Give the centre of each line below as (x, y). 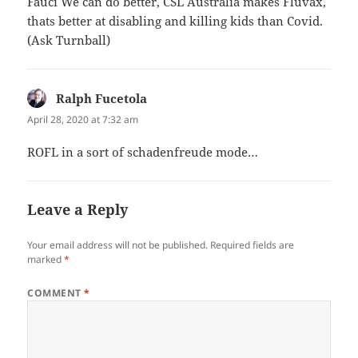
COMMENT (56, 292)
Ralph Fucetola (102, 98)
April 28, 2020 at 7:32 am (83, 119)
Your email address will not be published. (118, 245)
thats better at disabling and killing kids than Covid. (175, 20)
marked (46, 259)
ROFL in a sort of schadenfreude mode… (143, 151)
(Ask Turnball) (69, 40)
